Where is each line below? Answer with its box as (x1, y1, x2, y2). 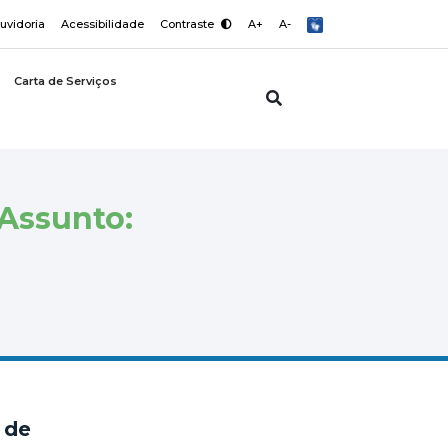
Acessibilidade (61, 17, 144, 31)
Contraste (160, 17, 217, 31)
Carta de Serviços (14, 74, 117, 88)
